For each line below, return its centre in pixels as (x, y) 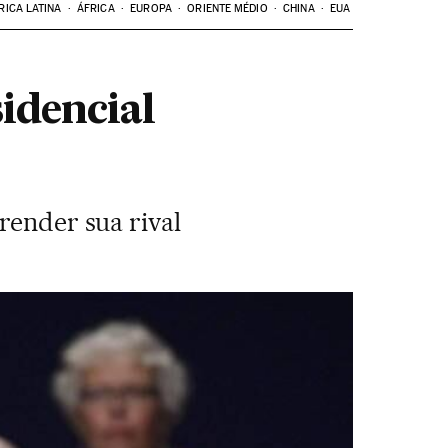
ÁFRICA (96, 8)
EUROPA (151, 8)
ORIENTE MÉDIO (227, 8)
